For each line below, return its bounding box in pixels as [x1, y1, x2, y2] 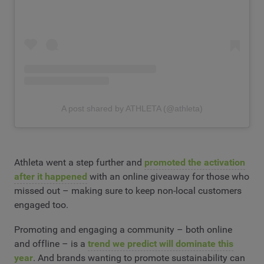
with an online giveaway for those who [87, 171, 249, 183]
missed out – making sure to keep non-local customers [14, 185, 242, 197]
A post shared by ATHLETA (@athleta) [61, 104, 203, 114]
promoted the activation [144, 157, 245, 169]
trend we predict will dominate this [88, 237, 233, 249]
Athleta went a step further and [14, 157, 144, 169]
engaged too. [14, 199, 68, 211]
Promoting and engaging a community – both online [14, 223, 232, 235]
